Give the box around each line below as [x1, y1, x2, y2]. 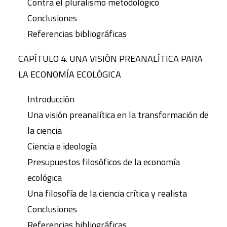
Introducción [27, 92, 74, 106]
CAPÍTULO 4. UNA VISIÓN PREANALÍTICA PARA [18, 52, 203, 65]
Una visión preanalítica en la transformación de [27, 108, 209, 122]
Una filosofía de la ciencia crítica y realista [27, 186, 187, 200]
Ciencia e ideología [27, 139, 97, 153]
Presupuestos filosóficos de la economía [27, 155, 180, 169]
